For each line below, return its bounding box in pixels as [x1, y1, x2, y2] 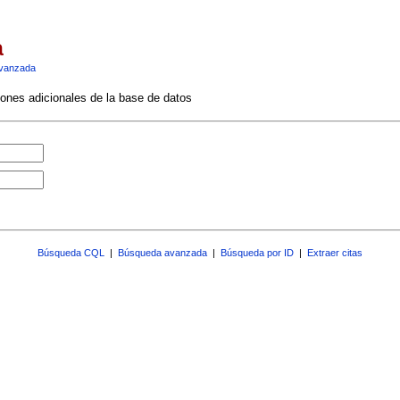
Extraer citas [307, 247, 362, 258]
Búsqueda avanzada [118, 247, 207, 258]
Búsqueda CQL [37, 247, 104, 258]
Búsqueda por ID [221, 247, 294, 258]
